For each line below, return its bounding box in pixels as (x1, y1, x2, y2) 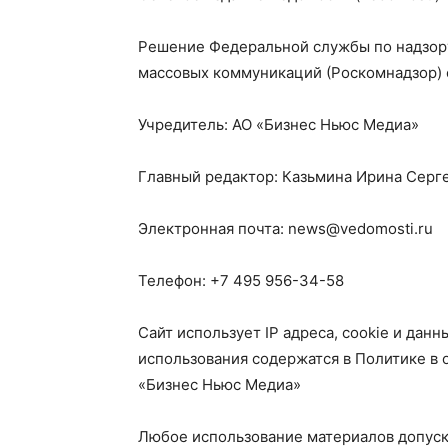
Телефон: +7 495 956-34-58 (138, 271, 344, 290)
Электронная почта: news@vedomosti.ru (138, 219, 433, 238)
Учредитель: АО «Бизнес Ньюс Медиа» (138, 115, 419, 134)
